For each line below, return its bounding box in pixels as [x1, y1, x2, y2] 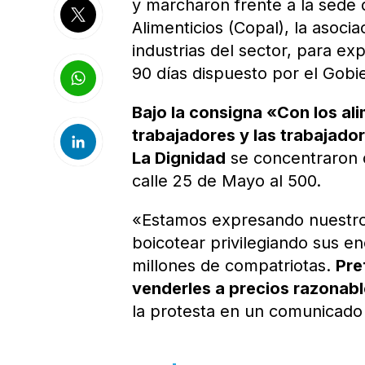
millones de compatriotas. [132, 256, 336, 275]
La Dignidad [132, 148, 226, 168]
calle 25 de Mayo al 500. [132, 171, 322, 191]
